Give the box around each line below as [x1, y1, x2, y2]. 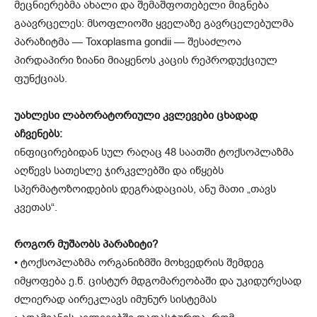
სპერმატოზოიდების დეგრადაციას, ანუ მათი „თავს [14, 182, 276, 197]
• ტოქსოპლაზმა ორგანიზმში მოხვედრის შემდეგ [14, 255, 264, 270]
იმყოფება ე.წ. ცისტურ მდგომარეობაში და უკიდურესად [14, 274, 301, 289]
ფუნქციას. [14, 71, 67, 86]
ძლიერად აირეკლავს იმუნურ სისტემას [14, 292, 217, 307]
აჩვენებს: [14, 127, 62, 142]
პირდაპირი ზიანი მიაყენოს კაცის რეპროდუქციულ [14, 53, 277, 68]
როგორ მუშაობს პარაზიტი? [14, 237, 158, 252]
